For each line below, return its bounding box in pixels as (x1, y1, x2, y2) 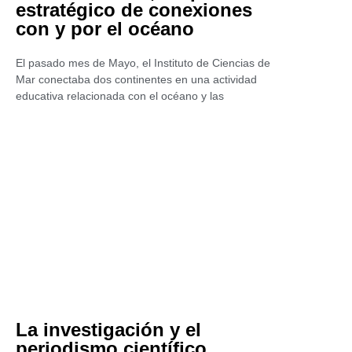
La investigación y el (16, 319, 201, 340)
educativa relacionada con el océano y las (16, 90, 224, 102)
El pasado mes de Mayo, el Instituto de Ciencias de (16, 57, 270, 69)
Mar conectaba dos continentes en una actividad (16, 73, 257, 86)
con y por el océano (16, 18, 194, 39)
